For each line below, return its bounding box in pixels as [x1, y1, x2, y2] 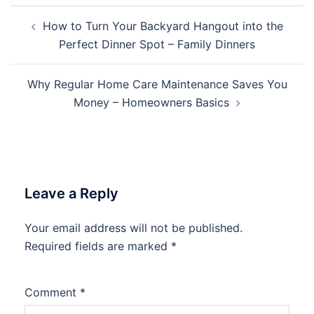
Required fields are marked [25, 239, 171, 253]
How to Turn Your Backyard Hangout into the [42, 19, 283, 33]
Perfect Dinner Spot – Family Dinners [59, 37, 255, 51]
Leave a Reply [25, 185, 118, 202]
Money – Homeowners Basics [74, 95, 229, 109]
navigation [10, 24, 96, 44]
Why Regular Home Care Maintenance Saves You [27, 77, 287, 91]
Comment [25, 285, 80, 299]
